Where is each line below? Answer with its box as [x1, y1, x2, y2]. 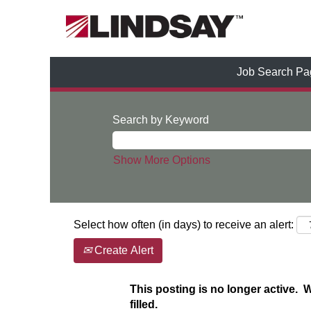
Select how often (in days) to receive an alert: [74, 219, 294, 230]
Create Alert [92, 244, 153, 256]
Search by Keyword [112, 114, 209, 126]
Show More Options [113, 154, 210, 166]
